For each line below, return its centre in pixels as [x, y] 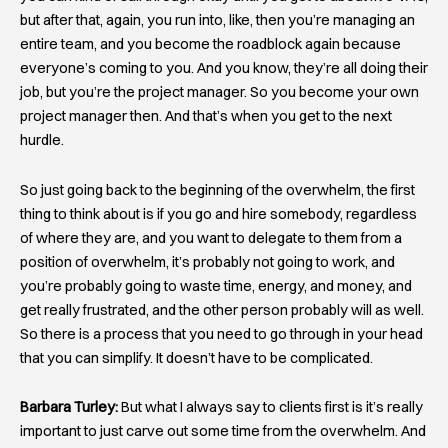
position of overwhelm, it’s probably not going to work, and [207, 261]
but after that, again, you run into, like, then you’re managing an [217, 20]
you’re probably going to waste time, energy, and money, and [216, 285]
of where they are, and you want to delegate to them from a [211, 237]
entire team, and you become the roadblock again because [210, 44]
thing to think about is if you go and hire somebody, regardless [218, 213]
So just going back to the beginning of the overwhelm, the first [217, 189]
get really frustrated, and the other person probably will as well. [222, 309]
